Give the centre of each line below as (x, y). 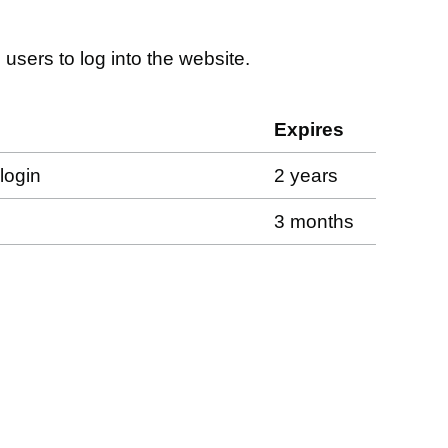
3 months (314, 221)
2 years (306, 175)
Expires (309, 129)
